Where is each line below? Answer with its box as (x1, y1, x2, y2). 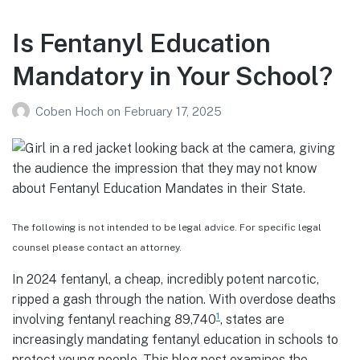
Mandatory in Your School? (12, 60, 333, 91)
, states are (220, 312, 284, 328)
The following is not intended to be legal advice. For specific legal (12, 222, 321, 234)
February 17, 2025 (124, 104, 222, 119)
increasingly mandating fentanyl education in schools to (12, 332, 338, 348)
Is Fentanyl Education (12, 27, 271, 58)
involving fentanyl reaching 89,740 (12, 312, 216, 328)
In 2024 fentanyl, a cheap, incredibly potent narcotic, (12, 272, 319, 288)
